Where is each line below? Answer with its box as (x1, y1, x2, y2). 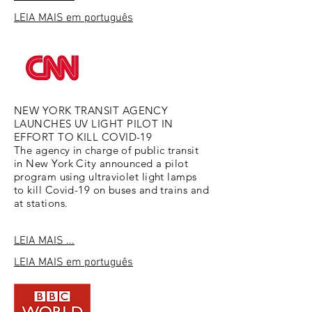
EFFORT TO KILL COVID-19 (14, 130, 153, 143)
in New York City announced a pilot (14, 157, 189, 170)
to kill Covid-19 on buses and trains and (14, 183, 209, 196)
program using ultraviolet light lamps (14, 170, 197, 183)
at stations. (14, 196, 68, 210)
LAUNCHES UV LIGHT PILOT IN (14, 117, 173, 130)
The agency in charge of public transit (14, 143, 199, 157)
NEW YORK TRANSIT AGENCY (14, 104, 169, 117)
